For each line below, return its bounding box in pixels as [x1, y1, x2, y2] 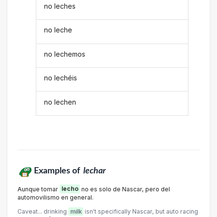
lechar [83, 166, 106, 175]
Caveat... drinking [17, 207, 68, 215]
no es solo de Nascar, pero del [80, 185, 170, 193]
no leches [44, 2, 76, 10]
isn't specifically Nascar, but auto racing [83, 207, 198, 215]
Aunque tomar [17, 185, 60, 193]
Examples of [33, 166, 82, 175]
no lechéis [44, 74, 77, 82]
